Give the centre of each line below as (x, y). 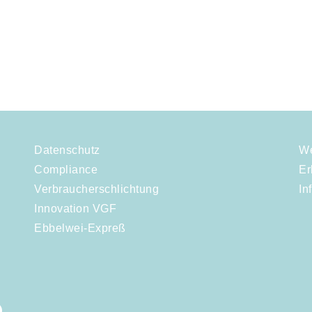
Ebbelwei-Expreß (80, 228)
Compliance (66, 170)
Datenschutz (67, 150)
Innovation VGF (75, 209)
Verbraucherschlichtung (96, 189)
